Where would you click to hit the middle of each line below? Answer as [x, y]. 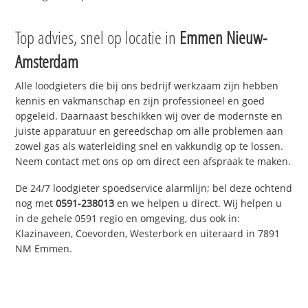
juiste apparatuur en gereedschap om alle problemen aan [150, 131]
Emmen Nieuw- [223, 37]
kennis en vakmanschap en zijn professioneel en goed [140, 101]
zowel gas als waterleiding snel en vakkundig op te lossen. [150, 146]
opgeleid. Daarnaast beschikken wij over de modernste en [149, 116]
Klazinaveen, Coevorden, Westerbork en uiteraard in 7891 [148, 234]
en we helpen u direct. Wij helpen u [198, 203]
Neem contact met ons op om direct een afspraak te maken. [153, 162]
